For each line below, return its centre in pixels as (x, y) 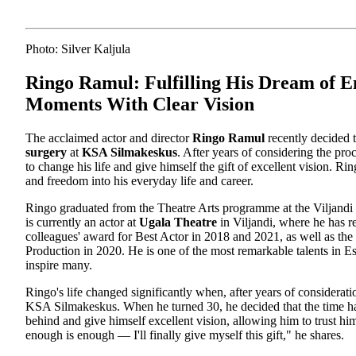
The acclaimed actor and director (109, 137)
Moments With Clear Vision (140, 104)
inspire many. (59, 265)
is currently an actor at (82, 222)
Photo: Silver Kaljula (78, 49)
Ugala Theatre (178, 222)
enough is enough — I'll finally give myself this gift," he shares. (185, 335)
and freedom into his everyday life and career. (139, 180)
